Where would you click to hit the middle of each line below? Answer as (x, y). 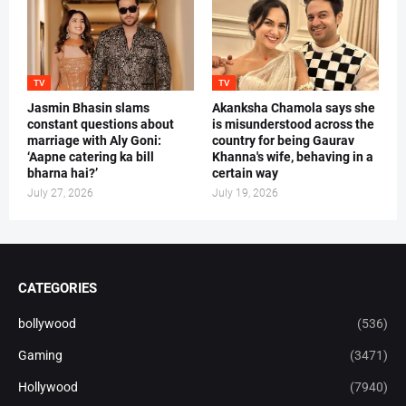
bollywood (47, 324)
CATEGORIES (58, 289)
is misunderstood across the (293, 125)
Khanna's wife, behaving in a (293, 157)
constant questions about (101, 125)
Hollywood (48, 387)
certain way (245, 174)
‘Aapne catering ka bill (91, 157)
